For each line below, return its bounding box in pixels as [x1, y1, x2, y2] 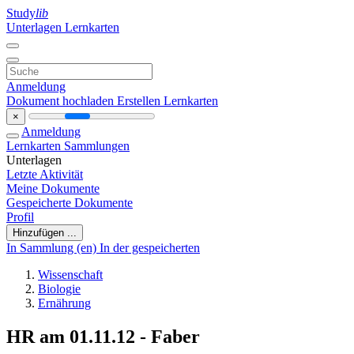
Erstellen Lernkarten [117, 94, 218, 107]
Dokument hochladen [6, 94, 117, 107]
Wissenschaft [38, 268, 103, 281]
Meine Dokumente [6, 182, 100, 195]
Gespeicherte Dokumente [6, 196, 133, 209]
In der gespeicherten [100, 241, 200, 254]
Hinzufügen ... [13, 227, 77, 239]
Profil [6, 210, 34, 224]
